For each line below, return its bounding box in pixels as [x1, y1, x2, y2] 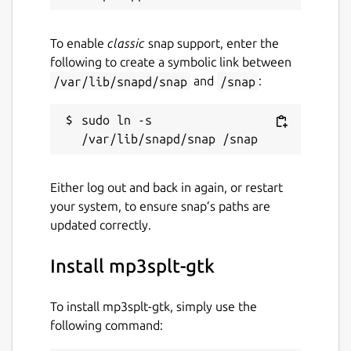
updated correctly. [50, 218, 151, 233]
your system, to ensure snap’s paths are [50, 199, 270, 214]
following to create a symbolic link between [50, 55, 291, 70]
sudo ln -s [81, 113, 152, 128]
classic [107, 36, 145, 51]
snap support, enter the [145, 36, 279, 51]
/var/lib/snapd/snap [53, 74, 187, 89]
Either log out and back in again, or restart [50, 180, 283, 195]
